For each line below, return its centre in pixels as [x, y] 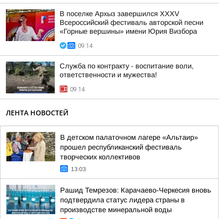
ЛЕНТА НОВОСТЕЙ [37, 113]
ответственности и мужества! [108, 75]
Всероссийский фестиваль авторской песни [131, 22]
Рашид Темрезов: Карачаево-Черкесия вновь [136, 190]
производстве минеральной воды [116, 210]
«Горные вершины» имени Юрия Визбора [128, 31]
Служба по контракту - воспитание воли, [127, 66]
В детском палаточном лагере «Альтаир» [129, 137]
